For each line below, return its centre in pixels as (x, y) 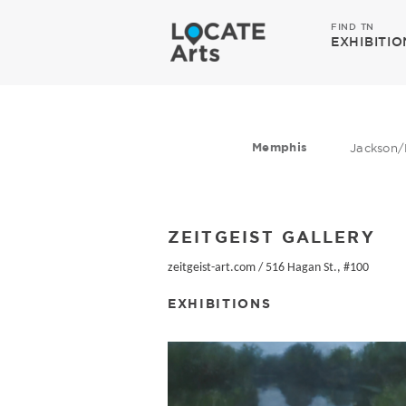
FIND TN (353, 27)
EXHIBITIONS (220, 303)
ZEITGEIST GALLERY (271, 237)
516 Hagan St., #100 (317, 267)
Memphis (280, 147)
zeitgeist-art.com (212, 267)
